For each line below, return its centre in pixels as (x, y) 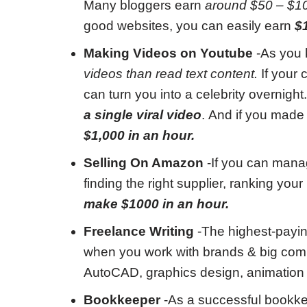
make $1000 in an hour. (156, 204)
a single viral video (143, 115)
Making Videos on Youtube (168, 53)
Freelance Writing (139, 231)
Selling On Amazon (144, 163)
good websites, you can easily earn (189, 26)
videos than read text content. (171, 74)
